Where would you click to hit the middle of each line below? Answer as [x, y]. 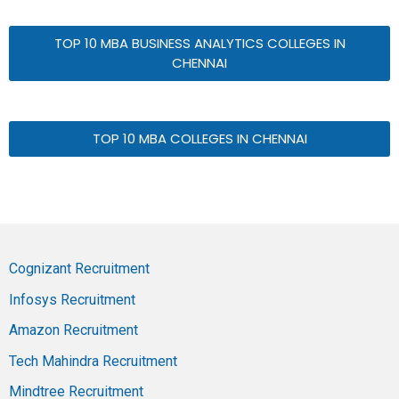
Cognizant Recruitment [79, 269]
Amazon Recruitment [73, 330]
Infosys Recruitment [72, 299]
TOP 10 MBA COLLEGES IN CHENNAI [199, 139]
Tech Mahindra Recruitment [93, 361]
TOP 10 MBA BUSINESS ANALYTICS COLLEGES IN [199, 44]
